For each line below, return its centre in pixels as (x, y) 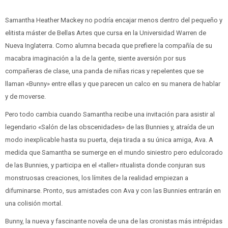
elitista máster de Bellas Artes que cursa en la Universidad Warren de (106, 33)
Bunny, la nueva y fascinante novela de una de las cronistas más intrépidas (114, 221)
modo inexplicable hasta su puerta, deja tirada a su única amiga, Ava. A (109, 139)
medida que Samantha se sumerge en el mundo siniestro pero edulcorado (114, 152)
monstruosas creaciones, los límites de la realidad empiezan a (97, 178)
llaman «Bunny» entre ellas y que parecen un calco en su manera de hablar (113, 83)
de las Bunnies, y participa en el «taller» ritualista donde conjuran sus (105, 165)
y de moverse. (25, 96)
